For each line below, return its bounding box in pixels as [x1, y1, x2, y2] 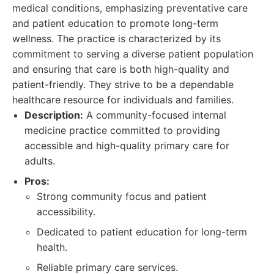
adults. [24, 155, 55, 167]
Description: [24, 109, 83, 121]
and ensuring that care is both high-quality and [12, 63, 229, 75]
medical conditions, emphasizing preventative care [12, 2, 248, 14]
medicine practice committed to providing [24, 124, 220, 136]
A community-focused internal [83, 109, 226, 121]
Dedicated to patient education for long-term [37, 226, 247, 238]
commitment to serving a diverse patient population [12, 48, 253, 60]
